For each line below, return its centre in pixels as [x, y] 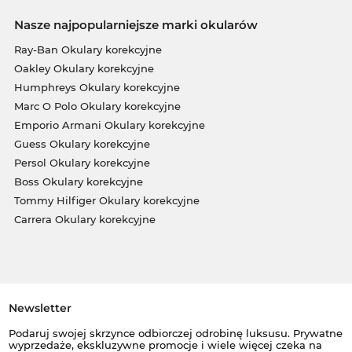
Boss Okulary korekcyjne [78, 182]
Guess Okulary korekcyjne [82, 144]
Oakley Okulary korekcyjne [84, 69]
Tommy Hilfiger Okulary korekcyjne [106, 201]
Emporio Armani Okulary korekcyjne [109, 125]
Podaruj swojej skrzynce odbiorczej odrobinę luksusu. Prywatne [175, 333]
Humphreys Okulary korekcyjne [97, 88]
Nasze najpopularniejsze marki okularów [136, 25]
